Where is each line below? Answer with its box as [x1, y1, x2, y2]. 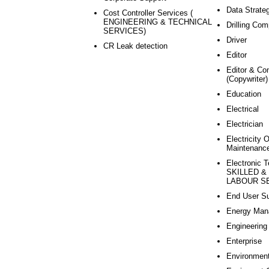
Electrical [226, 104, 259, 113]
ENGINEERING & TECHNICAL [103, 17, 212, 26]
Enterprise [226, 237, 262, 246]
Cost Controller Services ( [103, 8, 193, 17]
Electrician [226, 119, 263, 128]
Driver [226, 35, 247, 44]
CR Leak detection [103, 41, 168, 50]
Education [226, 89, 261, 98]
